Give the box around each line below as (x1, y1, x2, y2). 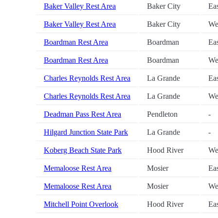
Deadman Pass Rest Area (44, 110, 121, 119)
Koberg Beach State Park (44, 146, 122, 155)
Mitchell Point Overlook (44, 200, 118, 209)
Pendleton (147, 110, 178, 119)
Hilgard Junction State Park (44, 128, 128, 137)
